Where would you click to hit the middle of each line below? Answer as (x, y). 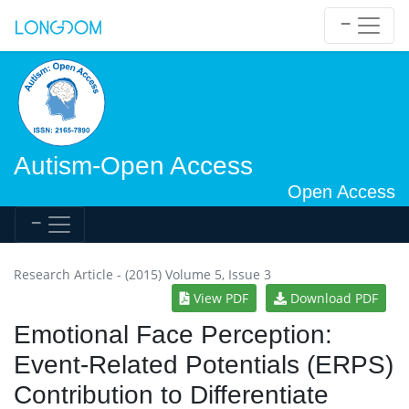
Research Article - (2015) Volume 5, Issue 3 (142, 274)
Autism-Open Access (133, 166)
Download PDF (332, 298)
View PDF (219, 298)
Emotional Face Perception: (173, 335)
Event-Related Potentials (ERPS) (204, 365)
